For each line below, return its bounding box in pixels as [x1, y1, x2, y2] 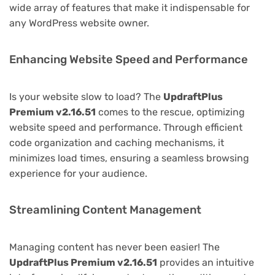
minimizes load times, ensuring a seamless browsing [9, 152, 249, 165]
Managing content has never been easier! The [9, 241, 220, 254]
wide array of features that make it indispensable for [9, 2, 250, 14]
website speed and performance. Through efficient [9, 122, 242, 134]
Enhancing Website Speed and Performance [9, 53, 248, 67]
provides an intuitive [157, 257, 254, 269]
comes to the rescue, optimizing [96, 106, 245, 118]
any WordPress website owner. [9, 17, 149, 29]
